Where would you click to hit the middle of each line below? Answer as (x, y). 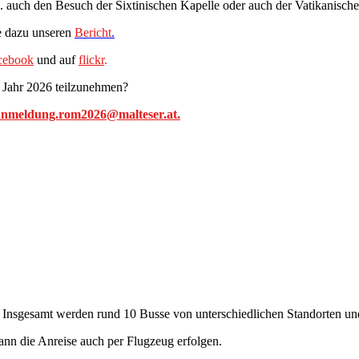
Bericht (93, 32)
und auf (58, 60)
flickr (91, 60)
